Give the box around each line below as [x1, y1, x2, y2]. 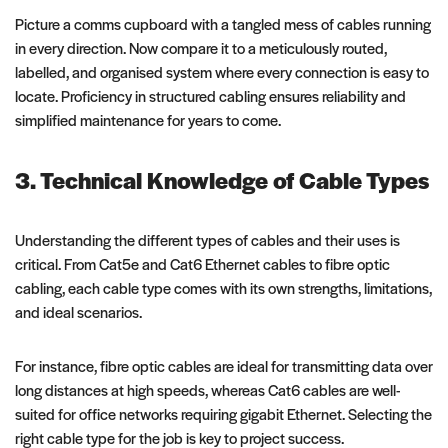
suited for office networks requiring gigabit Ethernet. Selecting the [15, 402, 432, 424]
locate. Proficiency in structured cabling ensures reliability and [15, 84, 406, 106]
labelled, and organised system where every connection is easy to [15, 60, 429, 82]
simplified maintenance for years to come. [15, 108, 281, 130]
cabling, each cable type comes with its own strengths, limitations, [15, 276, 432, 298]
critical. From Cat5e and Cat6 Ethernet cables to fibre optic [15, 252, 390, 274]
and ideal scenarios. [15, 300, 142, 322]
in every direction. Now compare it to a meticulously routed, [15, 36, 387, 58]
